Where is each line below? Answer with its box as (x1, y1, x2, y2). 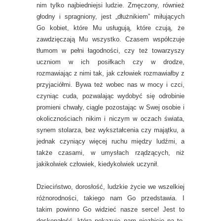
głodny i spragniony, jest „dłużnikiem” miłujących (37, 13, 184, 20)
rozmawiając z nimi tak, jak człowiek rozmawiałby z (37, 70, 184, 77)
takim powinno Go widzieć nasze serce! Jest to (37, 206, 184, 213)
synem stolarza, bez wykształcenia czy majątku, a (37, 126, 184, 134)
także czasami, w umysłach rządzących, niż (37, 149, 184, 156)
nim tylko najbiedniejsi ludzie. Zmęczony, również (37, 1, 184, 9)
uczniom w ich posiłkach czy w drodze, (37, 58, 184, 66)
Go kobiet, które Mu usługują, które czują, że (37, 24, 184, 32)
